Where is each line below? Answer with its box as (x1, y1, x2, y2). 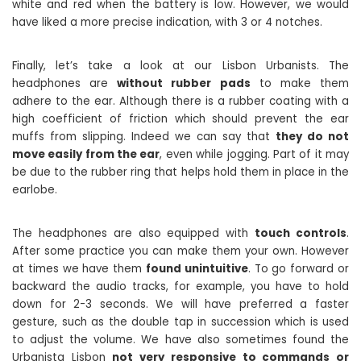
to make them (250, 76, 350, 91)
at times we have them (12, 261, 146, 276)
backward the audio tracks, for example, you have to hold (12, 279, 349, 294)
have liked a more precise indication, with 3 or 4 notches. (12, 15, 322, 30)
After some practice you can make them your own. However (12, 243, 349, 259)
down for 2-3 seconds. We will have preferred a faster (12, 297, 349, 312)
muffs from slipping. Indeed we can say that (12, 129, 276, 144)
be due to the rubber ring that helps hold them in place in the (12, 164, 349, 180)
